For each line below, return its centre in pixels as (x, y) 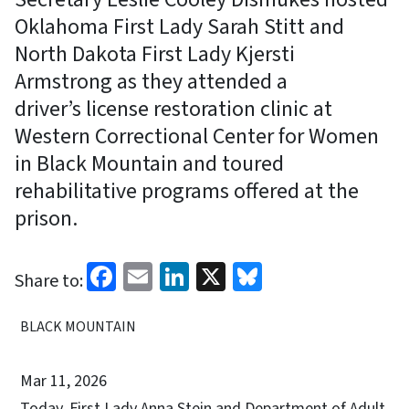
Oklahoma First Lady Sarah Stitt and (179, 26)
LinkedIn (242, 274)
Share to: (49, 281)
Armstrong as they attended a (151, 81)
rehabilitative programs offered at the (187, 191)
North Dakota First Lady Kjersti (155, 54)
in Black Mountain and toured (149, 163)
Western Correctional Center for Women (197, 136)
